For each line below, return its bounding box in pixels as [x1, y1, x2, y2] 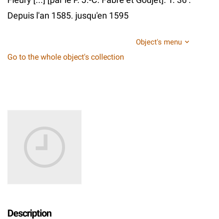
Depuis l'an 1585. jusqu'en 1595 [7, 10, 129, 21]
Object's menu [136, 38, 182, 46]
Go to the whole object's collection [7, 52, 124, 62]
